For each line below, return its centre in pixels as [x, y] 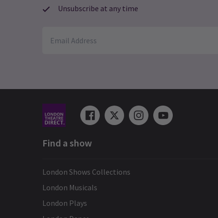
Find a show [67, 143]
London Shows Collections [86, 172]
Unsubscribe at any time [98, 9]
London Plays [65, 203]
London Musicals [70, 188]
